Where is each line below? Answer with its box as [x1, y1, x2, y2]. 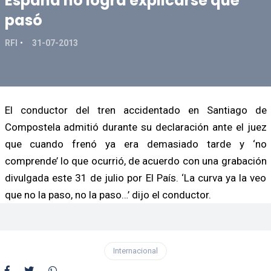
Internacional [113, 246, 158, 255]
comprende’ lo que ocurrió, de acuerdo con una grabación [4, 154, 267, 167]
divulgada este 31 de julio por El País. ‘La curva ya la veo [4, 171, 267, 184]
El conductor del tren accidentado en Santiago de [4, 103, 267, 116]
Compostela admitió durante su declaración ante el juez [4, 120, 267, 133]
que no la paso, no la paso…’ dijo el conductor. [4, 188, 211, 201]
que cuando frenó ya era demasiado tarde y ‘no [4, 137, 267, 150]
